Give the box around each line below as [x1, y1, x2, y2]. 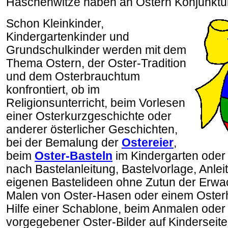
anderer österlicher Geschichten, [6, 123, 178, 136]
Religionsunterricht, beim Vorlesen [6, 97, 185, 109]
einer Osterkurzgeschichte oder [6, 110, 172, 123]
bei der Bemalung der [6, 136, 122, 149]
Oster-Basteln [35, 150, 112, 162]
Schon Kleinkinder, [6, 17, 104, 30]
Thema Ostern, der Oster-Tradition [6, 57, 186, 70]
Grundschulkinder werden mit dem [6, 44, 186, 56]
